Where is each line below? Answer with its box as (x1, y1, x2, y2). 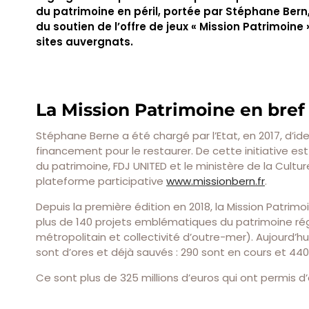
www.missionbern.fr (166, 174, 265, 189)
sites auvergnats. (36, 34, 133, 50)
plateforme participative (36, 174, 166, 189)
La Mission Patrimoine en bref (36, 99, 305, 121)
